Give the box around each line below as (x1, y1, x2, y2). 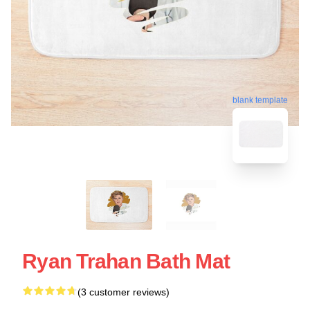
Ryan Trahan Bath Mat (22, 249, 230, 273)
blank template (232, 95, 288, 105)
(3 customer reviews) (77, 286, 170, 298)
